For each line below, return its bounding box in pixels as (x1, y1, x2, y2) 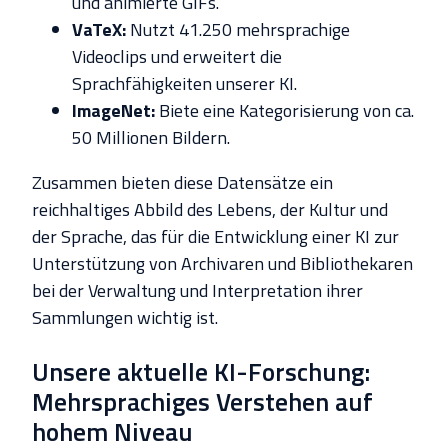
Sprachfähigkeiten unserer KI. (72, 69, 297, 97)
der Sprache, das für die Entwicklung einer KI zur (32, 222, 399, 250)
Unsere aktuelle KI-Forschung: (32, 351, 370, 391)
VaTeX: (72, 15, 126, 43)
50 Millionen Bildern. (72, 123, 230, 151)
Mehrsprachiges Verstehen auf (32, 381, 373, 421)
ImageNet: (72, 96, 155, 124)
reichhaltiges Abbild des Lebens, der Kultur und (32, 195, 388, 223)
